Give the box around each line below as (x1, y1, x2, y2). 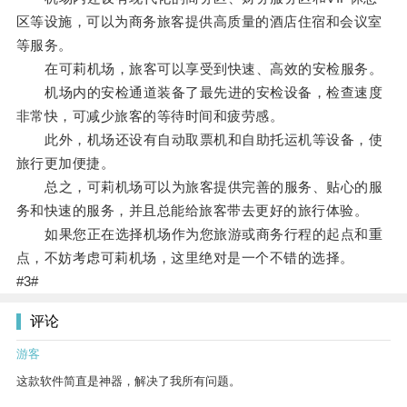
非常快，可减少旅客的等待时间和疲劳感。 (15, 108, 284, 124)
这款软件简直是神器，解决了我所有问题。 (16, 374, 241, 389)
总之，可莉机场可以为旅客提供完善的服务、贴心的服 (15, 179, 383, 195)
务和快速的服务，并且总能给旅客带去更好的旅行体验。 (15, 203, 369, 219)
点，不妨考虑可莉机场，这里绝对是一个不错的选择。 (15, 250, 354, 266)
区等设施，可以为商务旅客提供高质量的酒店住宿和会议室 (15, 14, 382, 30)
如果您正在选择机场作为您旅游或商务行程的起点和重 (15, 226, 383, 243)
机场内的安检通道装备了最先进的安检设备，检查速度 (15, 84, 383, 101)
